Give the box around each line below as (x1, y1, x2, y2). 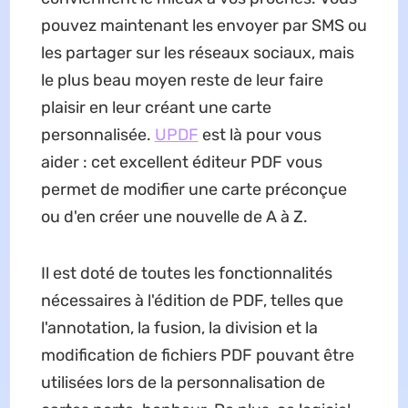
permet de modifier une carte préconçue (40, 179, 347, 200)
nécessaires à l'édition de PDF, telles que (40, 291, 343, 311)
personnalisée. (40, 125, 155, 146)
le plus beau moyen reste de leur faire (40, 70, 323, 91)
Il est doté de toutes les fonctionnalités (40, 263, 332, 284)
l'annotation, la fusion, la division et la (40, 318, 318, 339)
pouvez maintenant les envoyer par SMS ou (40, 15, 367, 36)
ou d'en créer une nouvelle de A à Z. (40, 207, 319, 228)
